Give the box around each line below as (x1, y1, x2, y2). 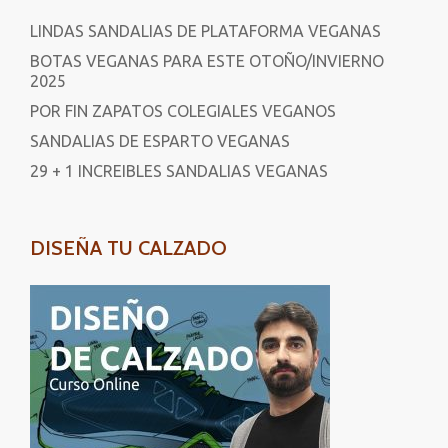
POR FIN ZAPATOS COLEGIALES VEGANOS (30, 101, 336, 120)
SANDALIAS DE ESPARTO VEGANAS (30, 131, 290, 150)
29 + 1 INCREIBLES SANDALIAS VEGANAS (30, 161, 328, 180)
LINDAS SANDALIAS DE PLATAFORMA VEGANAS (30, 21, 381, 40)
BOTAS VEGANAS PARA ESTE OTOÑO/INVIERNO (30, 51, 384, 70)
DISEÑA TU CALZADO (30, 235, 227, 260)
